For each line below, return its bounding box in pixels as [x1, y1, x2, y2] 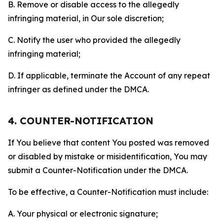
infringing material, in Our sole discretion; [8, 13, 164, 23]
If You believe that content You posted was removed [8, 138, 209, 147]
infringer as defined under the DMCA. [8, 84, 149, 94]
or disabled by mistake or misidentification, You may [8, 151, 207, 161]
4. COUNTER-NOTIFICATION [8, 114, 153, 127]
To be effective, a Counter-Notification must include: [8, 187, 208, 197]
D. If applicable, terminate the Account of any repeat [8, 71, 210, 80]
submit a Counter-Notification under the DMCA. [8, 165, 188, 175]
